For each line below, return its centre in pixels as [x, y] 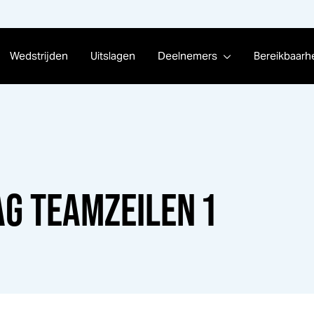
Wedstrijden [39, 56]
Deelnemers [187, 56]
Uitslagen [112, 56]
